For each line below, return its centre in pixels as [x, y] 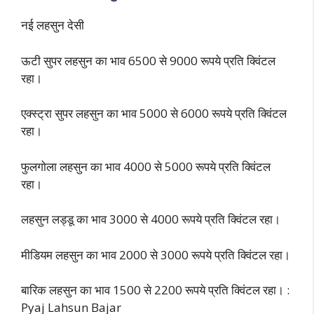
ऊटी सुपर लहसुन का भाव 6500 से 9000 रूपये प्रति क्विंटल [148, 60]
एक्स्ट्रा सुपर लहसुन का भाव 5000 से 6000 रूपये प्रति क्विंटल [154, 114]
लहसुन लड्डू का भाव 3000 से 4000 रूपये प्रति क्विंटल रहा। [151, 219]
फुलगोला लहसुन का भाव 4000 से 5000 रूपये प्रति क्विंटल [146, 166]
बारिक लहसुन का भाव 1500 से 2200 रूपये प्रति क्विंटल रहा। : [155, 290]
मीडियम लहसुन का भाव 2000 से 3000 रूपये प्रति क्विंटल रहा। [156, 254]
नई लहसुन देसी [53, 25]
